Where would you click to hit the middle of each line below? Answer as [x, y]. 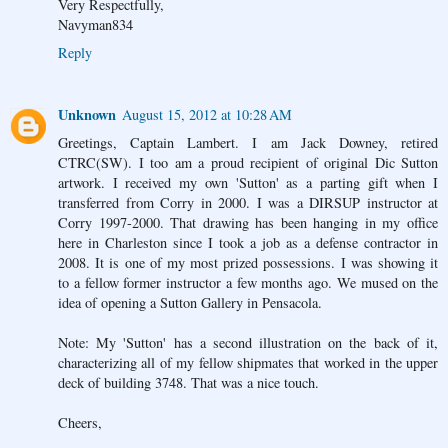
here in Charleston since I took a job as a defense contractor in [248, 243]
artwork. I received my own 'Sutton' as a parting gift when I [248, 183]
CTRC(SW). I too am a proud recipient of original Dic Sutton [248, 163]
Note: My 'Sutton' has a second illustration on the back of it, [248, 343]
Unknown [87, 115]
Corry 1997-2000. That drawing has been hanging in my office [248, 223]
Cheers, [80, 423]
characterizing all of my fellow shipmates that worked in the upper [248, 363]
